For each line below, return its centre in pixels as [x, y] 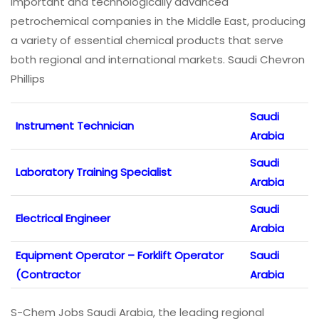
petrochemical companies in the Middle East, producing [158, 21]
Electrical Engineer [63, 218]
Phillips [28, 78]
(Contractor [48, 274]
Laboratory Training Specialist [94, 172]
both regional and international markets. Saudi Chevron [158, 59]
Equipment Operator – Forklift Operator [120, 255]
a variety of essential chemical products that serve [147, 40]
